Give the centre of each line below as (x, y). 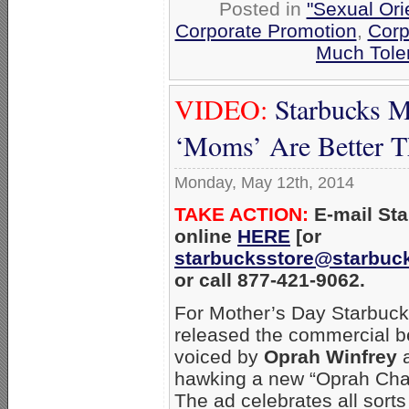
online (206, 236)
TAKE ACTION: (241, 214)
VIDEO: (225, 108)
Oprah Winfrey (330, 356)
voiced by (219, 356)
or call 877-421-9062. (270, 279)
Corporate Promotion (266, 30)
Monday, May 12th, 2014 (264, 182)
